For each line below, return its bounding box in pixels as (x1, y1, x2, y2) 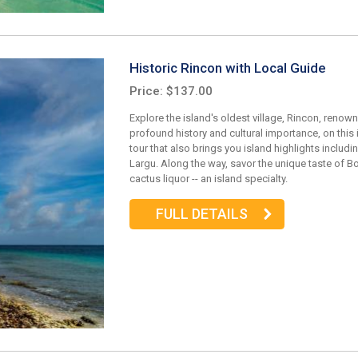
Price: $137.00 (129, 83, 213, 98)
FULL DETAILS (155, 205, 248, 223)
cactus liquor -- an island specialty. (129, 172, 288, 185)
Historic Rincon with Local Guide (129, 60, 326, 77)
